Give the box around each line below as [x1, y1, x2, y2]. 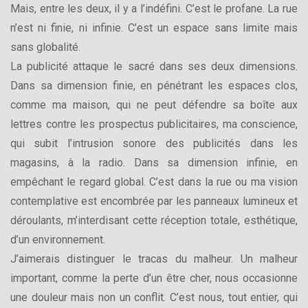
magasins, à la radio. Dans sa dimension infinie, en [10, 155, 298, 169]
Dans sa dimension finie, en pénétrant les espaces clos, [10, 78, 298, 92]
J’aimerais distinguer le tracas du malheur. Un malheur [10, 252, 298, 265]
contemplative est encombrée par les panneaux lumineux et [10, 194, 298, 208]
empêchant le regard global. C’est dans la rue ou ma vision [10, 175, 298, 188]
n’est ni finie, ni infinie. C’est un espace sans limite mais [10, 21, 298, 34]
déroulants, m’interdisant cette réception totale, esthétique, [10, 213, 298, 227]
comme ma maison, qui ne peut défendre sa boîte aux [10, 98, 298, 111]
